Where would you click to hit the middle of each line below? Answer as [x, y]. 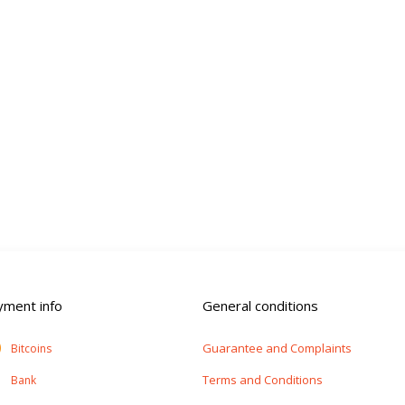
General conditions [260, 305]
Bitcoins [31, 348]
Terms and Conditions [263, 379]
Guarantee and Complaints [277, 348]
